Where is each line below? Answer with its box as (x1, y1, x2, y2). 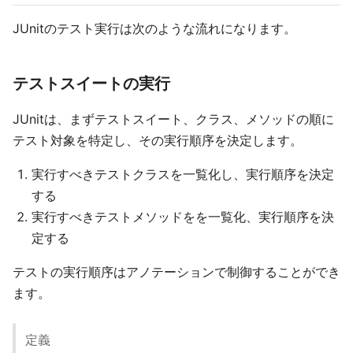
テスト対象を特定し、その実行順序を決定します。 (13, 132, 303, 149)
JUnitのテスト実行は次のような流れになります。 (13, 20, 296, 37)
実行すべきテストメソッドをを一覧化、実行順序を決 (32, 209, 334, 225)
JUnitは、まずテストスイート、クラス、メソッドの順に (13, 111, 334, 128)
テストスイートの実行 (13, 74, 170, 94)
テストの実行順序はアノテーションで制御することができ (13, 264, 340, 281)
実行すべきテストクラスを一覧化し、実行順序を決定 (32, 166, 334, 183)
